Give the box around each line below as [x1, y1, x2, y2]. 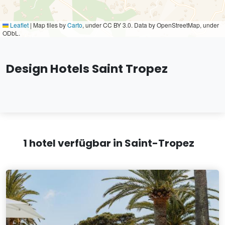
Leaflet [9, 21, 29, 29]
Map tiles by [32, 21, 67, 29]
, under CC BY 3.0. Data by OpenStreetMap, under [82, 21, 219, 29]
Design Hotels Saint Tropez [6, 60, 168, 77]
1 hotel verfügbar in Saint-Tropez [23, 136, 194, 150]
